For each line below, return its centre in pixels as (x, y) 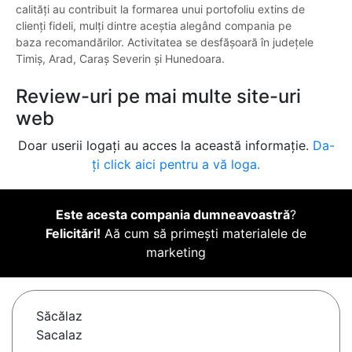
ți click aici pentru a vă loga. (176, 165)
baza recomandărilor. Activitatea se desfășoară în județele (165, 42)
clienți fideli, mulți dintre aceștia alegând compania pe (154, 26)
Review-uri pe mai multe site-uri (158, 97)
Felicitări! (73, 234)
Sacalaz (59, 335)
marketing (176, 253)
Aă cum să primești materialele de (203, 234)
